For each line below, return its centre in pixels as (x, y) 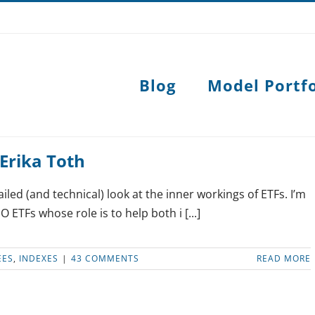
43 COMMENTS (105, 258)
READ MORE (284, 258)
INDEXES (39, 258)
